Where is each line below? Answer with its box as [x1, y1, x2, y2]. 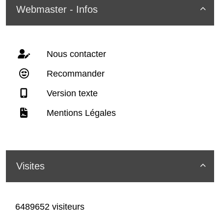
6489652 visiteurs [13, 201, 84, 212]
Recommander [44, 68, 105, 79]
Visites [16, 160, 45, 171]
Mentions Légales [44, 108, 116, 118]
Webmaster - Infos [16, 3, 98, 15]
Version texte [44, 88, 98, 98]
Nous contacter [44, 49, 106, 59]
